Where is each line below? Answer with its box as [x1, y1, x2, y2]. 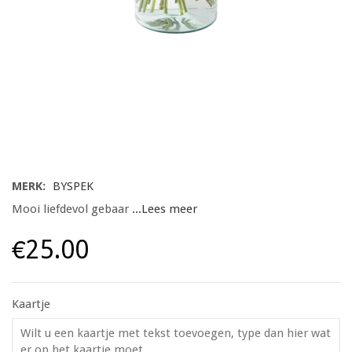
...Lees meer [132, 202, 197, 217]
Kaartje [12, 297, 50, 312]
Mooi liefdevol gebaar [12, 202, 132, 217]
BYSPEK [53, 179, 93, 194]
